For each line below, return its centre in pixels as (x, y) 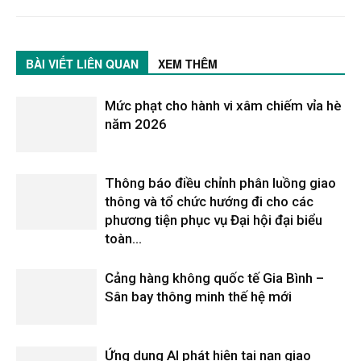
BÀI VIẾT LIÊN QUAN (82, 63)
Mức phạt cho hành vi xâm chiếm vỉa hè (223, 105)
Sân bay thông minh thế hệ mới (198, 296)
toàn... (123, 238)
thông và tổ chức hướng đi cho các (209, 201)
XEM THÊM (188, 63)
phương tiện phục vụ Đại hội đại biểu (214, 220)
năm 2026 (136, 124)
